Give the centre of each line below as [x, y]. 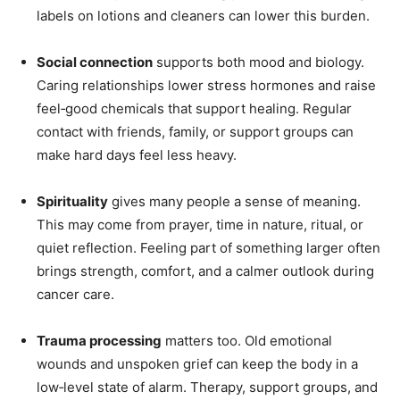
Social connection [95, 62]
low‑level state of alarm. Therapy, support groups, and [207, 387]
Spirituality [72, 202]
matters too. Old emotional [247, 341]
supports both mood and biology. [258, 62]
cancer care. [75, 295]
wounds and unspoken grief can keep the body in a [197, 364]
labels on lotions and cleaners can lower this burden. [203, 16]
